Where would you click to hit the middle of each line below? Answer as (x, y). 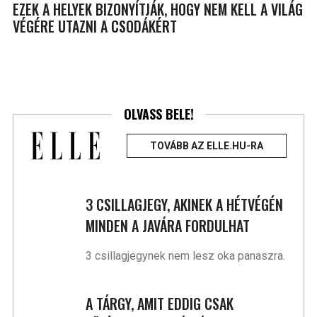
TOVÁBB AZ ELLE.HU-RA (207, 146)
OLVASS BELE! (158, 114)
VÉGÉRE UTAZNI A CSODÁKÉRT (94, 27)
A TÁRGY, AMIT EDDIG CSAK (160, 304)
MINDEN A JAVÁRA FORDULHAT (168, 226)
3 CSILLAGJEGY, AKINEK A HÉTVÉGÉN (185, 205)
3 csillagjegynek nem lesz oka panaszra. (186, 256)
